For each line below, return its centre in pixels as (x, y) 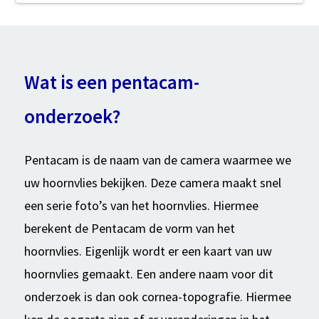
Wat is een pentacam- (111, 82)
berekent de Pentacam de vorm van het (129, 229)
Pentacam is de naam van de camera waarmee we (157, 160)
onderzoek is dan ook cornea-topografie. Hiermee (157, 297)
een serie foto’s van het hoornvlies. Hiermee (141, 206)
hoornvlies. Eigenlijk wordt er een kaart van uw (148, 251)
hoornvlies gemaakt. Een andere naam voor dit (148, 274)
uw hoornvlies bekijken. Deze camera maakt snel (152, 183)
